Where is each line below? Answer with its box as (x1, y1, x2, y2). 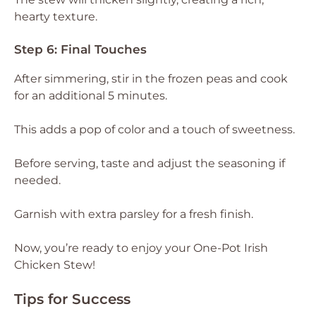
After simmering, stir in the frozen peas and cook (14, 72, 288, 85)
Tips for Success (14, 291, 130, 308)
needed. (14, 174, 61, 187)
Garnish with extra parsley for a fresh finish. (14, 207, 253, 221)
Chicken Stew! (14, 258, 95, 272)
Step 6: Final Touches (14, 42, 147, 56)
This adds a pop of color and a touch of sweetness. (14, 123, 295, 136)
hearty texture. (14, 10, 97, 23)
